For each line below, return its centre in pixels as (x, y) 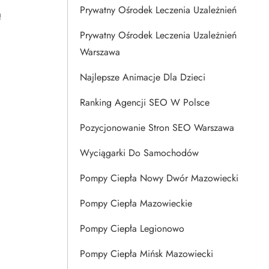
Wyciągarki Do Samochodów (139, 153)
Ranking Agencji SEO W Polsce (145, 102)
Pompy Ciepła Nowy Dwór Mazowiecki (159, 178)
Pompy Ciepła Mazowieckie (136, 203)
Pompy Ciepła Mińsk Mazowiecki (147, 254)
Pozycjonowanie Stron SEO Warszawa (157, 128)
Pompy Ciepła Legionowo (132, 228)
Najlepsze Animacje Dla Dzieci (143, 77)
